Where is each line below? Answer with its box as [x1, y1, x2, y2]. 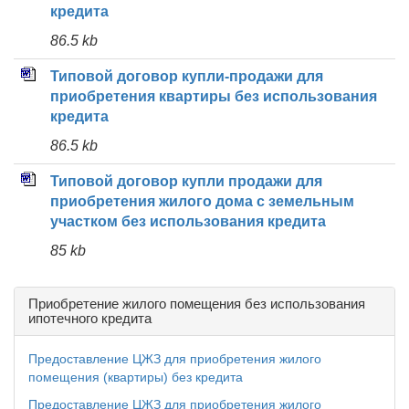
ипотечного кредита [28, 310, 152, 326]
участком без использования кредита [50, 214, 326, 229]
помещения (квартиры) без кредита [28, 370, 243, 384]
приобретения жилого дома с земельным [50, 194, 354, 209]
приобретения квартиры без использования [50, 89, 377, 104]
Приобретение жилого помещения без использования [28, 296, 365, 311]
